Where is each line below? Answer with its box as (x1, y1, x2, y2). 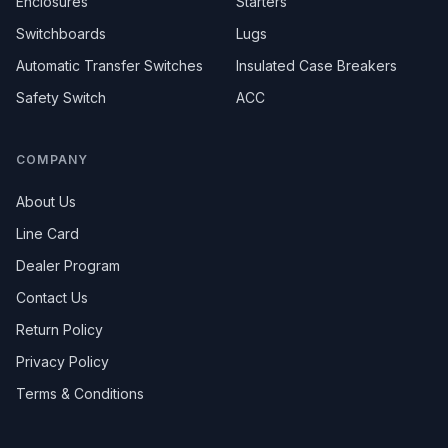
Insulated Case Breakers (236, 57, 397, 74)
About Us (16, 193, 76, 210)
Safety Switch (16, 89, 106, 106)
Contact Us (16, 289, 88, 306)
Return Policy (16, 321, 103, 338)
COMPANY (16, 152, 89, 167)
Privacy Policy (16, 353, 109, 370)
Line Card (16, 225, 79, 242)
